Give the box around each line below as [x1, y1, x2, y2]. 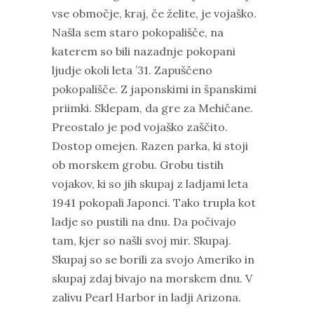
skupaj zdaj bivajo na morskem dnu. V [52, 271, 252, 285]
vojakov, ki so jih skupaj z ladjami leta [52, 176, 248, 191]
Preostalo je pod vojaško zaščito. [52, 119, 228, 134]
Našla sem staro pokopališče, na [52, 25, 224, 39]
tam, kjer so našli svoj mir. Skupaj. [52, 233, 231, 247]
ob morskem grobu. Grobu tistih [52, 157, 224, 172]
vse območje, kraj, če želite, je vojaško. [52, 6, 257, 20]
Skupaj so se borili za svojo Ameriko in [52, 252, 254, 266]
